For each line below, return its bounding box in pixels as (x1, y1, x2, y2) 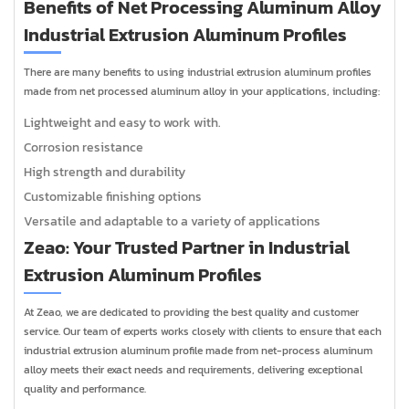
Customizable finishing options (24, 187, 202, 207)
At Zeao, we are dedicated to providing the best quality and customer (24, 304, 359, 321)
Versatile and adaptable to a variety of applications (24, 212, 320, 232)
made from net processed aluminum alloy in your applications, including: (24, 83, 380, 100)
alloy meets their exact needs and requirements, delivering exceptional (24, 362, 362, 379)
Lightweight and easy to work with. (24, 113, 221, 133)
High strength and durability (24, 163, 185, 183)
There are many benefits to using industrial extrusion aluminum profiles (24, 64, 372, 81)
